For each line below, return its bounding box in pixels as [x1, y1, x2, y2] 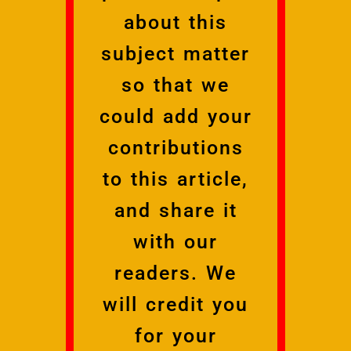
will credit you [103, 292, 248, 316]
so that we [121, 73, 230, 96]
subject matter [101, 42, 250, 65]
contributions [107, 136, 244, 159]
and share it [114, 198, 237, 222]
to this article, [103, 167, 248, 190]
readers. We [114, 261, 237, 284]
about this [124, 10, 227, 34]
